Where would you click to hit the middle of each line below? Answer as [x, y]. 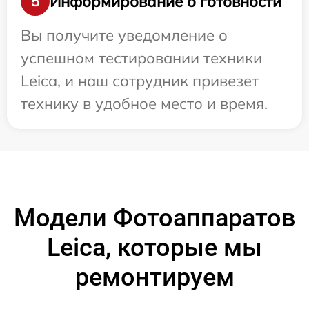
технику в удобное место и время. [144, 104]
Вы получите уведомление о [124, 36]
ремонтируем [154, 278]
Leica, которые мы [154, 248]
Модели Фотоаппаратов [154, 218]
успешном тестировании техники [141, 58]
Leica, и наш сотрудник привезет [140, 81]
